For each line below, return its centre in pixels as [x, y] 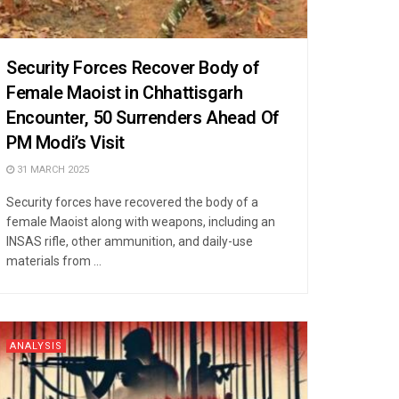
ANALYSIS [36, 346]
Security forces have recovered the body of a [132, 202]
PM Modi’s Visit [65, 142]
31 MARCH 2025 [52, 169]
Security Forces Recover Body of [133, 68]
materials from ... [54, 261]
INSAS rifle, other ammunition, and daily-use [130, 241]
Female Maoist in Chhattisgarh [125, 93]
